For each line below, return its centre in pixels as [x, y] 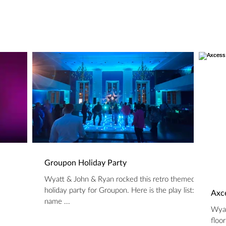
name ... [67, 202]
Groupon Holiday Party [86, 163]
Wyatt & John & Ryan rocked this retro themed [120, 179]
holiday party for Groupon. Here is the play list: [119, 190]
